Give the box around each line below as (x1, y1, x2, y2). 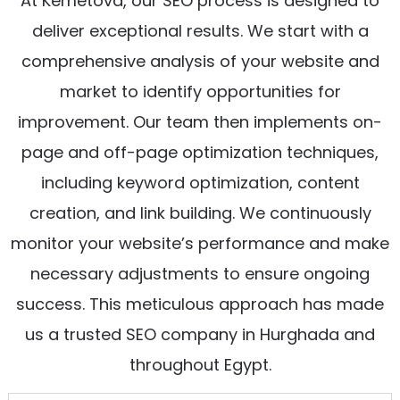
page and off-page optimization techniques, (21, 141, 379, 164)
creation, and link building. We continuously (29, 202, 371, 225)
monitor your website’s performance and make (11, 232, 389, 255)
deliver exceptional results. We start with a (31, 20, 369, 43)
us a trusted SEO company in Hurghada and (25, 323, 375, 346)
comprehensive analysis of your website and (21, 50, 379, 73)
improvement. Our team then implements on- (18, 111, 382, 134)
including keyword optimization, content (40, 171, 360, 195)
